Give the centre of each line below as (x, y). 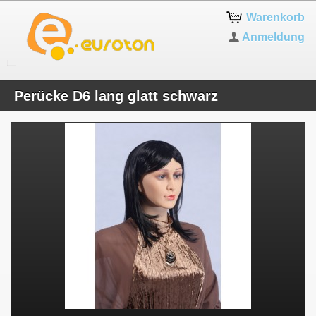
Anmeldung (274, 37)
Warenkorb (276, 17)
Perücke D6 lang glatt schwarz (116, 96)
